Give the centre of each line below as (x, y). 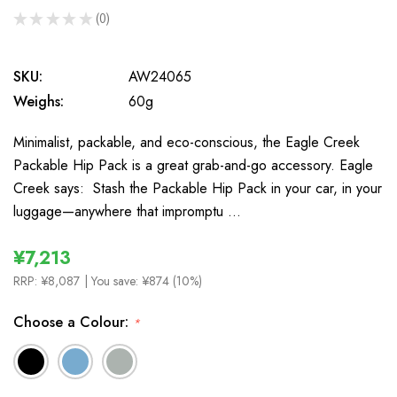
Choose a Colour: (73, 322)
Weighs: (39, 101)
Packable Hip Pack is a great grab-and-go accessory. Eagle (193, 165)
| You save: (113, 281)
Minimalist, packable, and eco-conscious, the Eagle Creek (187, 142)
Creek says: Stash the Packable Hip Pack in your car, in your (198, 188)
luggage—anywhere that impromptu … (127, 211)
